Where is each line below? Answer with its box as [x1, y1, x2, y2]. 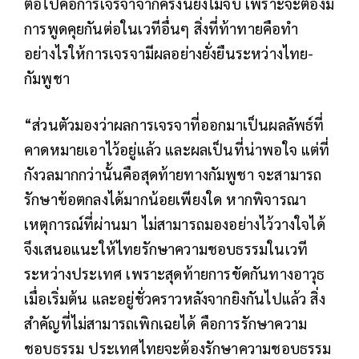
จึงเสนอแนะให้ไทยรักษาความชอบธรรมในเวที [24, 239, 309, 259]
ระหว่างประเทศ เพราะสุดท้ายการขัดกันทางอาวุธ [24, 264, 325, 284]
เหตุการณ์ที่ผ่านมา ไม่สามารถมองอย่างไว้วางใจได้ [24, 214, 325, 234]
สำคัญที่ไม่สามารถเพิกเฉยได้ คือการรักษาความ [24, 313, 308, 333]
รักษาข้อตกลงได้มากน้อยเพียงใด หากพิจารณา [24, 189, 307, 209]
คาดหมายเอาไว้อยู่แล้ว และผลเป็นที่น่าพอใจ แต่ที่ [24, 139, 330, 159]
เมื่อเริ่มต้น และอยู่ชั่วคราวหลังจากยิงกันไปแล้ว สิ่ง [24, 288, 325, 309]
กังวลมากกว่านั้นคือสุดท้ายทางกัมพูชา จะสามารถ [24, 164, 322, 184]
